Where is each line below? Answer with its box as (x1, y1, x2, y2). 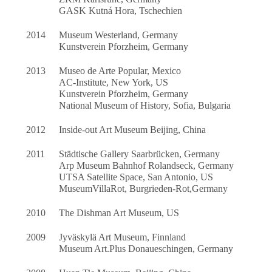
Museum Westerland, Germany (59, 30, 178, 41)
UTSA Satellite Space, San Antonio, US (59, 172, 214, 183)
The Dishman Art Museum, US (59, 208, 180, 219)
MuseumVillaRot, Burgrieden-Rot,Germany (59, 183, 228, 194)
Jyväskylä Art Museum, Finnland (59, 232, 186, 243)
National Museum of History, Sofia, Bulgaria (59, 100, 231, 111)
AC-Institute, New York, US (59, 77, 169, 88)
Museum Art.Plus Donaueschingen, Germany (59, 243, 234, 254)
